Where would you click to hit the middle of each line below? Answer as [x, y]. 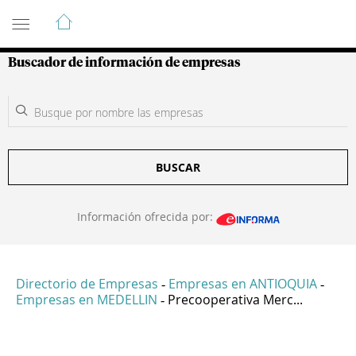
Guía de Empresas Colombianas [151, 15]
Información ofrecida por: [146, 217]
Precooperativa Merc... [235, 300]
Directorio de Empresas [87, 284]
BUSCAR [178, 167]
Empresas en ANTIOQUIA [243, 284]
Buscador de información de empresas [124, 63]
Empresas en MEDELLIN [87, 300]
